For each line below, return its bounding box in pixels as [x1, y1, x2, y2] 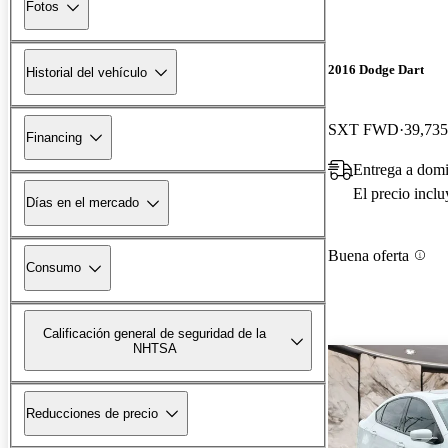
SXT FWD [328, 120, 399, 138]
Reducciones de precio [26, 405, 158, 421]
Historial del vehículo [26, 64, 147, 80]
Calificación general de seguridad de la [43, 325, 267, 341]
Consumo [26, 260, 81, 276]
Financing [26, 129, 82, 145]
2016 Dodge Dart [328, 62, 424, 78]
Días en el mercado [26, 195, 139, 211]
